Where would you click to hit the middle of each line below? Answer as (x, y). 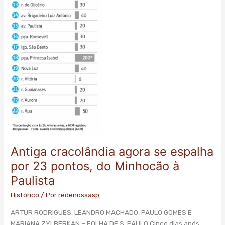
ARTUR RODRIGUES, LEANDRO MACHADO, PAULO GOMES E (101, 212)
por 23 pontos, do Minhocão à (95, 166)
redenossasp (79, 195)
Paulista (33, 181)
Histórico (25, 195)
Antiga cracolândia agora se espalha (112, 152)
